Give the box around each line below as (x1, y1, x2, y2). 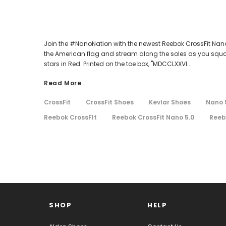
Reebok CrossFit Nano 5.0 (112, 112, 194, 122)
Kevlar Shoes (149, 97, 191, 106)
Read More (44, 78, 82, 87)
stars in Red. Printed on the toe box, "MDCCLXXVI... (44, 59, 192, 68)
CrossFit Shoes (86, 97, 134, 106)
